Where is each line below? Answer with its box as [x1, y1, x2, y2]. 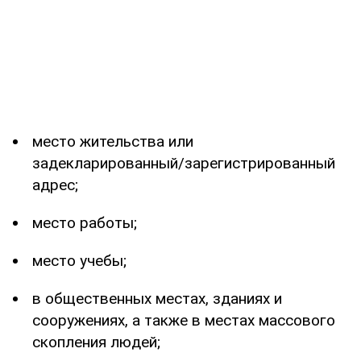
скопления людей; [32, 332, 160, 351]
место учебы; [32, 251, 127, 270]
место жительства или [32, 131, 193, 151]
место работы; [32, 213, 137, 232]
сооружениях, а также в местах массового [32, 310, 335, 330]
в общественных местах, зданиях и [32, 288, 282, 308]
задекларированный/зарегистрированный [32, 153, 335, 172]
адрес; [32, 175, 78, 194]
